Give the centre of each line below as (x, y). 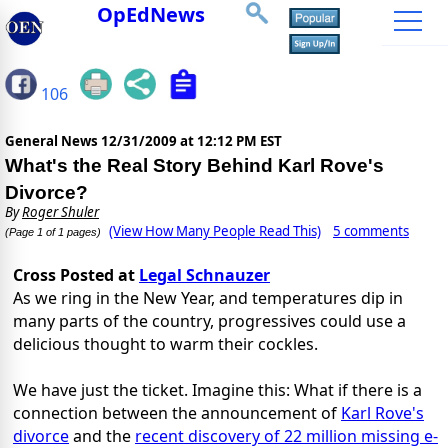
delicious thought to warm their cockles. (165, 344)
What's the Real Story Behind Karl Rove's (194, 166)
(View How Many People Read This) (215, 231)
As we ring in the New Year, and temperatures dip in (208, 298)
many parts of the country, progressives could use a (209, 321)
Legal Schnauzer (204, 275)
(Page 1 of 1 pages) (53, 232)
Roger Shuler (60, 212)
